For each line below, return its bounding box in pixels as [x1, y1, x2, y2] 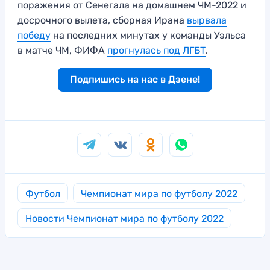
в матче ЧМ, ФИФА [17, 44, 107, 56]
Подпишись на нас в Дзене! [70, 73, 200, 85]
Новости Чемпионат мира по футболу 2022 [25, 212, 224, 224]
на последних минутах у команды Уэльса [51, 29, 246, 41]
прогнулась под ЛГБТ [107, 44, 206, 56]
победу [17, 29, 51, 41]
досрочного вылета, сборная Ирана [17, 14, 187, 26]
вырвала [187, 14, 227, 26]
